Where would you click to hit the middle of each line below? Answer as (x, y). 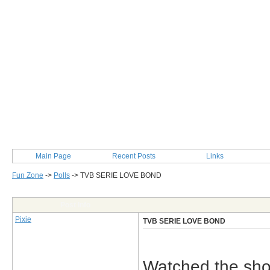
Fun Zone (28, 175)
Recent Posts (134, 156)
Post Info (75, 205)
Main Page (53, 156)
